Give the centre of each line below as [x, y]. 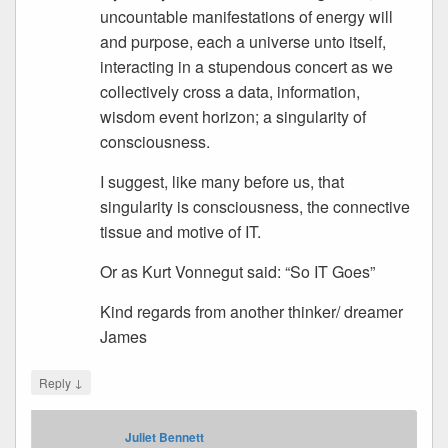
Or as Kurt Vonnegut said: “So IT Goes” [238, 271]
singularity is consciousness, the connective [255, 206]
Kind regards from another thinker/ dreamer [252, 311]
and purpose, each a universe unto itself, [243, 41]
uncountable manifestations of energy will [247, 16]
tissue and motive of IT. [181, 231]
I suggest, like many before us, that [222, 181]
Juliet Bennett [165, 437]
